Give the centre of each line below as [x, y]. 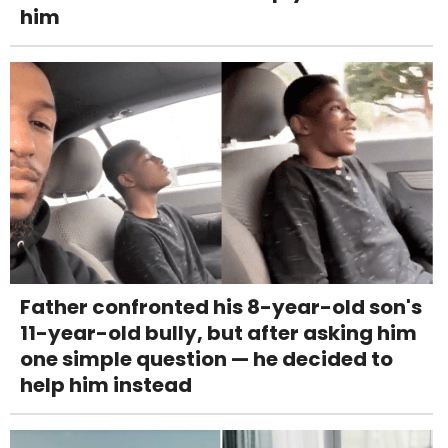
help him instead [106, 385]
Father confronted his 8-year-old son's [221, 307]
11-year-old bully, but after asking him [218, 333]
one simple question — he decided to [206, 359]
